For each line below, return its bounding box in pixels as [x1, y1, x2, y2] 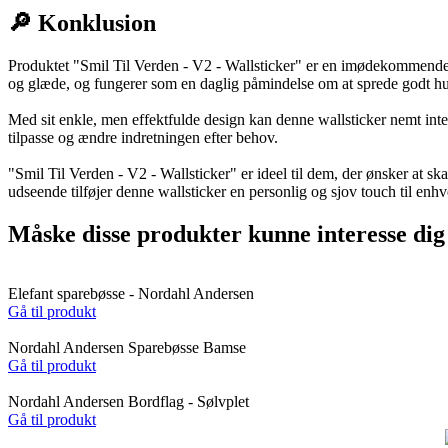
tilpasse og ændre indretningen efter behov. [8, 128, 278, 146]
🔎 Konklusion [8, 9, 156, 36]
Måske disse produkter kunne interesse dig [8, 220, 445, 247]
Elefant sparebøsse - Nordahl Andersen [8, 285, 254, 303]
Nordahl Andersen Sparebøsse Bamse [8, 339, 246, 357]
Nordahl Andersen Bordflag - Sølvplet [8, 393, 249, 411]
